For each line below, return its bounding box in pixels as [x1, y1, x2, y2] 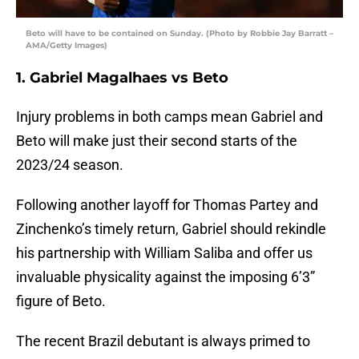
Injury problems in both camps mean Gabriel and [16, 108, 323, 126]
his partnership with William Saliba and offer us [16, 244, 313, 262]
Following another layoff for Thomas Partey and [16, 196, 318, 214]
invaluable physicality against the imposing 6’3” [16, 268, 315, 286]
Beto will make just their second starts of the [16, 132, 297, 150]
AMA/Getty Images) [26, 40, 107, 51]
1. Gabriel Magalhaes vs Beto [16, 69, 228, 87]
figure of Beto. [16, 292, 106, 310]
